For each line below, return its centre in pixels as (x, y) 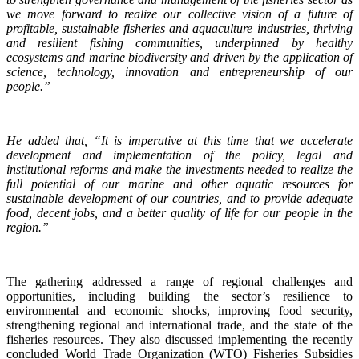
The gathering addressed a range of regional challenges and (179, 281)
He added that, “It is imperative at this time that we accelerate (179, 140)
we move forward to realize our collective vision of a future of (179, 14)
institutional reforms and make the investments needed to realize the (179, 169)
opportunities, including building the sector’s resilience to (179, 296)
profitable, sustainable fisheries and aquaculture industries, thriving (179, 28)
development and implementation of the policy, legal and (179, 155)
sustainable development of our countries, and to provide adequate (179, 198)
